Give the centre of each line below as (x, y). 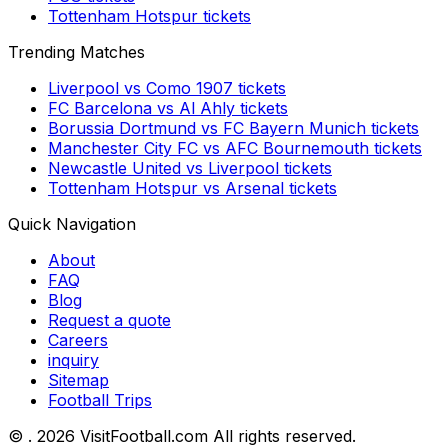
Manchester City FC (123, 147)
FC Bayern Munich (294, 127)
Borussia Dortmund (122, 127)
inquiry (73, 359)
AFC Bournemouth (297, 147)
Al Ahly (207, 107)
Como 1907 (189, 87)
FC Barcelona (100, 107)
